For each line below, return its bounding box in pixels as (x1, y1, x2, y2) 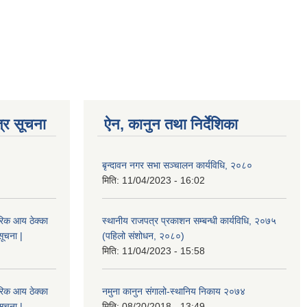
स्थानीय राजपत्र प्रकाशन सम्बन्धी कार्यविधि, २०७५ (102, 214, 276, 226)
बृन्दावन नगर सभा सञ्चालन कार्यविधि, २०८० (102, 159, 252, 171)
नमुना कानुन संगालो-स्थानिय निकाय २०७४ (102, 285, 245, 297)
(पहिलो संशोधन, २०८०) (102, 230, 184, 241)
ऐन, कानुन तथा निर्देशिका (104, 115, 238, 133)
